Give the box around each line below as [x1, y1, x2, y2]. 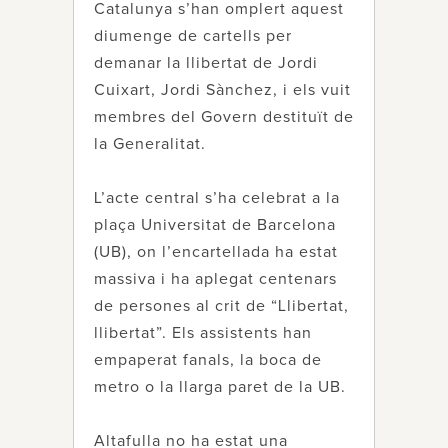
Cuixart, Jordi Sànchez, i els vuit [94, 82, 351, 98]
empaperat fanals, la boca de [94, 352, 322, 368]
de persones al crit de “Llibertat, [94, 298, 349, 314]
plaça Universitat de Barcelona [94, 217, 336, 233]
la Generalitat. [94, 136, 206, 152]
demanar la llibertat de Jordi [94, 55, 318, 71]
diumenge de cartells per [94, 28, 292, 44]
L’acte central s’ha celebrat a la [94, 190, 340, 206]
